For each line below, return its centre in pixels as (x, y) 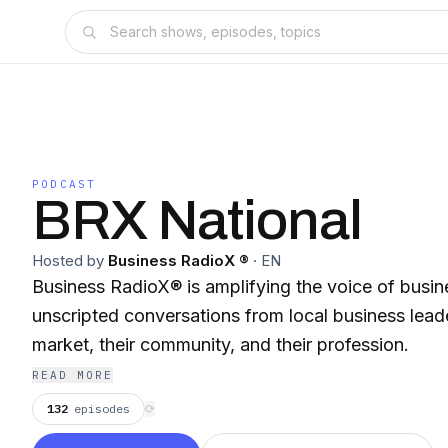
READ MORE (72, 375)
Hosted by (68, 260)
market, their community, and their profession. (220, 344)
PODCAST (64, 184)
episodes (102, 408)
